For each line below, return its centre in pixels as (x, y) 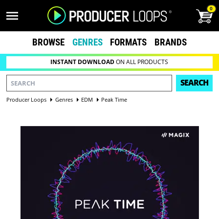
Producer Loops (27, 99)
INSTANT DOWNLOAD (83, 62)
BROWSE (48, 42)
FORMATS (129, 42)
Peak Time (114, 99)
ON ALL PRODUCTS (142, 62)
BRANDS (171, 42)
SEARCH (194, 83)
